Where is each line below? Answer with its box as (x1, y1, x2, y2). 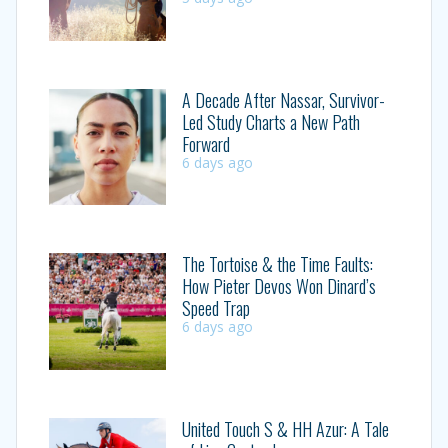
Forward (181, 130, 230, 157)
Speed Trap (181, 295, 250, 322)
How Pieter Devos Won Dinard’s (181, 273, 376, 300)
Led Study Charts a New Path (181, 108, 360, 135)
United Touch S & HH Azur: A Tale (181, 415, 389, 442)
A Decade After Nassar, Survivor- (181, 86, 385, 113)
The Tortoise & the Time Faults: (181, 251, 373, 278)
